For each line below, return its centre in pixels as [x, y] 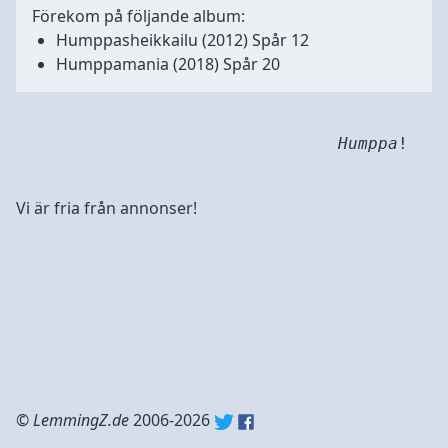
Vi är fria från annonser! [106, 208]
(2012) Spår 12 [255, 40]
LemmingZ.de [81, 420]
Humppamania [112, 64]
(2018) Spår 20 [226, 64]
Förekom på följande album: [138, 16]
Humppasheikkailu [127, 40]
